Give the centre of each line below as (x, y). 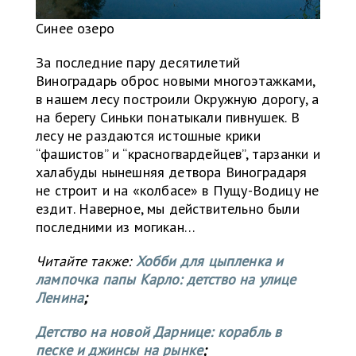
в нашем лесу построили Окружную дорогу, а (178, 99)
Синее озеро (75, 29)
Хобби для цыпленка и (209, 261)
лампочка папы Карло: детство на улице (166, 280)
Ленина (60, 298)
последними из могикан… (116, 227)
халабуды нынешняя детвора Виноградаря (172, 172)
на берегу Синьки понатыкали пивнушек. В (168, 118)
